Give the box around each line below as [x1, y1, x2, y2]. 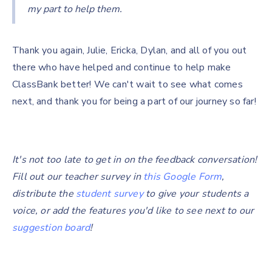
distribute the [12, 187, 76, 200]
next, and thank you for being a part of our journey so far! [12, 95, 256, 108]
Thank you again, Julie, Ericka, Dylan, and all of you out [12, 44, 247, 57]
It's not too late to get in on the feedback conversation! [12, 153, 257, 166]
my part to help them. [27, 2, 122, 16]
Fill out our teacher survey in [12, 170, 144, 183]
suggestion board [12, 221, 90, 234]
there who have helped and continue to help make [12, 61, 231, 74]
